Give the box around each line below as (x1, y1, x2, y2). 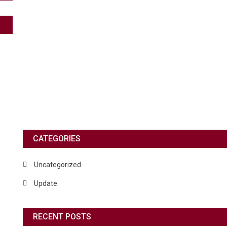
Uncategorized (33, 160, 81, 169)
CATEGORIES (32, 133, 81, 143)
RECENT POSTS (32, 211, 91, 221)
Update (33, 179, 57, 187)
